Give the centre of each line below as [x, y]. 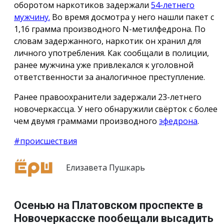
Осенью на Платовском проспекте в [108, 205]
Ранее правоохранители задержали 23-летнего [108, 97]
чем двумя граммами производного [86, 121]
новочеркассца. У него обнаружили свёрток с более [116, 109]
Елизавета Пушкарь [104, 167]
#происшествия [45, 141]
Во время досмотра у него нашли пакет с [132, 17]
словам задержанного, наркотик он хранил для [107, 41]
